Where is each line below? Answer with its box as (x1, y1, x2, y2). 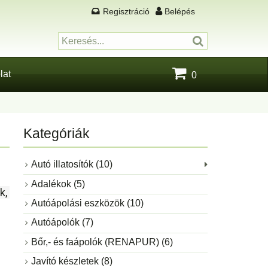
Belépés (165, 7, 196, 17)
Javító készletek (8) (31, 256, 112, 267)
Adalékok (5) (31, 178, 85, 189)
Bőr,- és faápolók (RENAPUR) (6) (31, 236, 173, 247)
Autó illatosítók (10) (31, 159, 112, 170)
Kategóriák (23, 125, 90, 141)
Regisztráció (103, 7, 150, 17)
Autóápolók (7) (31, 217, 93, 228)
